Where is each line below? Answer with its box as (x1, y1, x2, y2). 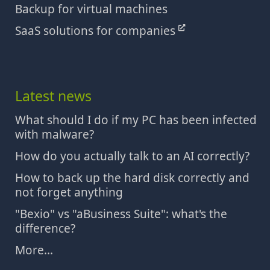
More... (15, 242, 53, 258)
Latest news (15, 86, 92, 105)
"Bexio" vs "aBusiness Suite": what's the (15, 206, 227, 222)
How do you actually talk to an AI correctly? (15, 148, 250, 164)
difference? (15, 220, 75, 236)
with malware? (15, 126, 94, 142)
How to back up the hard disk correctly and (15, 169, 250, 186)
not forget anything (15, 184, 123, 200)
